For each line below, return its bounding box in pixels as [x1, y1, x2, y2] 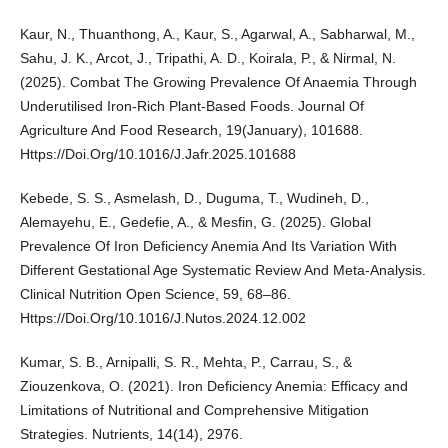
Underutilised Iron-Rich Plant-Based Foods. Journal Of [19, 98, 364, 115]
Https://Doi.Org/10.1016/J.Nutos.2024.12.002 [19, 310, 306, 327]
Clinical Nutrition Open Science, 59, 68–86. [19, 286, 291, 303]
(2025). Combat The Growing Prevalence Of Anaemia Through [19, 74, 417, 91]
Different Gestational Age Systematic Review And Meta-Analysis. [19, 262, 426, 279]
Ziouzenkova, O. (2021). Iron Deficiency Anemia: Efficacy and [19, 378, 408, 395]
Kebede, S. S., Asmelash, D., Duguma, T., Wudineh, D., [19, 190, 369, 207]
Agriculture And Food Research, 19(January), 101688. [19, 122, 363, 139]
